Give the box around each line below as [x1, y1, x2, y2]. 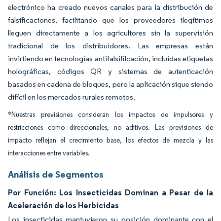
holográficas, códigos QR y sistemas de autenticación [8, 66, 213, 76]
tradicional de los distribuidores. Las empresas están [8, 40, 213, 50]
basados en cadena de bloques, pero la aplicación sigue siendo [8, 79, 213, 89]
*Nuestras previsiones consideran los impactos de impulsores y [8, 110, 213, 119]
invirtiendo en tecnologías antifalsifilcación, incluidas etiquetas [8, 53, 213, 63]
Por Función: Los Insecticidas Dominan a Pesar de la [8, 187, 213, 197]
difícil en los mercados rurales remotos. [8, 92, 135, 102]
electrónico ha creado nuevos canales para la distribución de [8, 2, 213, 12]
